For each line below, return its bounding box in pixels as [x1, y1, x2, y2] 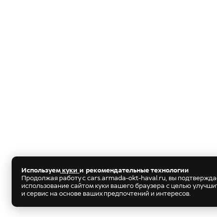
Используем [21, 166, 60, 174]
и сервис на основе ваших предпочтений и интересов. [21, 189, 191, 198]
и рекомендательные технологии [79, 166, 189, 174]
